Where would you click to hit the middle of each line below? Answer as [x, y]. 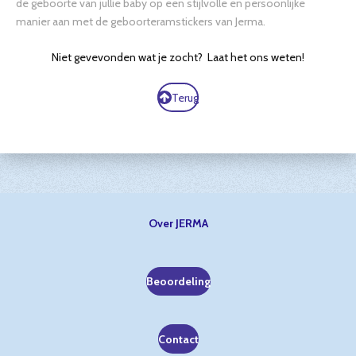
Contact [178, 339]
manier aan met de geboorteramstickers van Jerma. [141, 22]
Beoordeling [178, 282]
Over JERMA [178, 224]
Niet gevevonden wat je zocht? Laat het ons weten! [178, 57]
